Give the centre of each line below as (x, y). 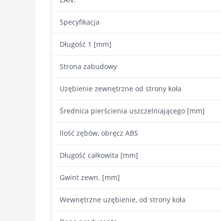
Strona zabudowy (88, 66)
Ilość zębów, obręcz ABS (99, 133)
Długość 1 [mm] (86, 44)
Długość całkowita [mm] (99, 155)
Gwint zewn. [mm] (90, 177)
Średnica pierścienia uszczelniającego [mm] (132, 111)
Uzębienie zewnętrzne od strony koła (121, 89)
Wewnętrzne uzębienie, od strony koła (123, 200)
